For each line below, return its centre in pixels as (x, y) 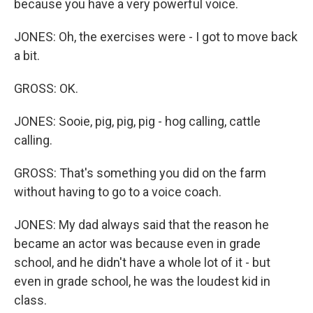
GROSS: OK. (46, 88)
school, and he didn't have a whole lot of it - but (142, 262)
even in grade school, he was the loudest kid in (142, 281)
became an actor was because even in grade (137, 243)
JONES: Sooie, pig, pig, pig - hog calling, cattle (137, 121)
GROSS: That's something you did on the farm (140, 173)
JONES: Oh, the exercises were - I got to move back (156, 37)
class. (30, 300)
